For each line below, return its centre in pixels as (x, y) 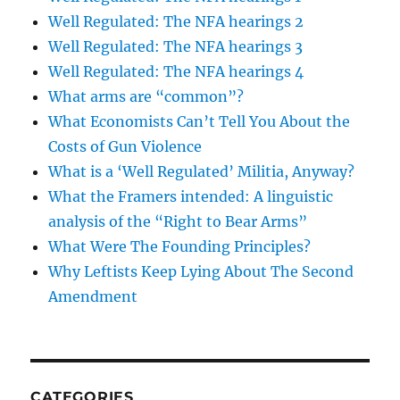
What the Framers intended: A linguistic (191, 196)
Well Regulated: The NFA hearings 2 (176, 21)
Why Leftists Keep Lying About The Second (201, 271)
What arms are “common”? (146, 96)
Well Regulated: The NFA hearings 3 (176, 46)
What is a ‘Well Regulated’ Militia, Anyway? (202, 171)
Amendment (93, 296)
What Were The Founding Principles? (180, 246)
